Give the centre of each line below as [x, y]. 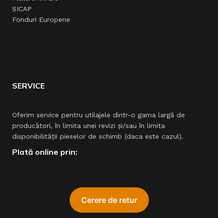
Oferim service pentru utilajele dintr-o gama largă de [99, 115]
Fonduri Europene [41, 19]
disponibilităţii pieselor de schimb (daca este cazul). [98, 136]
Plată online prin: [45, 152]
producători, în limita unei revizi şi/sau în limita [89, 126]
